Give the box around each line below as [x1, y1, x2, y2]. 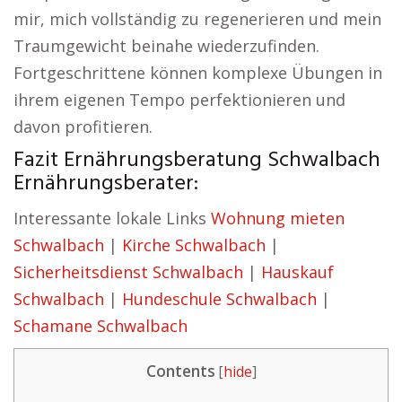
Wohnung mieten [211, 207, 345, 229]
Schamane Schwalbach [13, 315, 188, 336]
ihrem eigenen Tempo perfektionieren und [13, 89, 345, 110]
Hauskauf [261, 261, 334, 283]
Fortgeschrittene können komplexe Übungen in [13, 62, 382, 83]
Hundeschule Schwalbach [122, 288, 317, 310]
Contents [145, 361, 215, 381]
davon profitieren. [13, 116, 153, 137]
